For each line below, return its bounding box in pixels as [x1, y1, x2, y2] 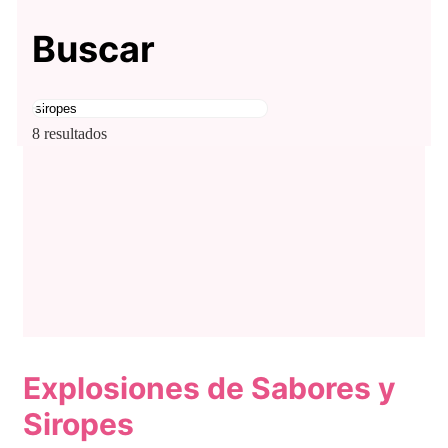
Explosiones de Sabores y [23, 369, 396, 406]
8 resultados [31, 125, 107, 143]
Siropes [23, 405, 134, 442]
